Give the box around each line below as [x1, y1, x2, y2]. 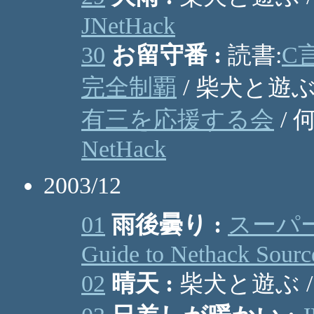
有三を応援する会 [81, 107, 274, 132]
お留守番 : [111, 42, 221, 68]
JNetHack [81, 13, 175, 39]
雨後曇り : [111, 212, 221, 238]
